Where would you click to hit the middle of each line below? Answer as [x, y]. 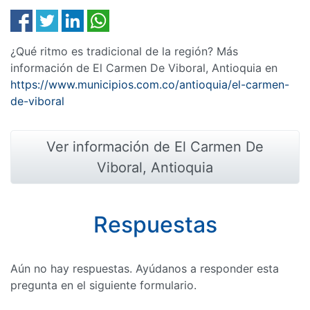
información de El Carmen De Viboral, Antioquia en [144, 68]
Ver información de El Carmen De [155, 147]
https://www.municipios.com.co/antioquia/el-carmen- [150, 84]
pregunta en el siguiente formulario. [103, 285]
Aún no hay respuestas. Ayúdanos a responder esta [145, 268]
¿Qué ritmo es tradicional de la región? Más [124, 51]
